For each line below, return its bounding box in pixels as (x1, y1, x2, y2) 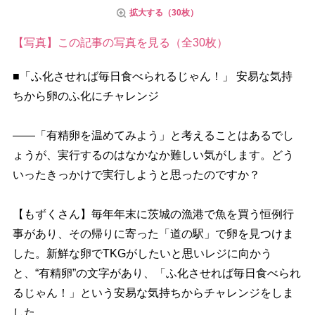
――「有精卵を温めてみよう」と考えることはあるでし (12, 129, 294, 141)
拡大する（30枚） (129, 8, 198, 18)
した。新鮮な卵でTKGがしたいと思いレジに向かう (12, 247, 272, 259)
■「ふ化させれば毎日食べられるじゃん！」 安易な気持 (12, 70, 292, 82)
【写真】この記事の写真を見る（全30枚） (12, 37, 228, 49)
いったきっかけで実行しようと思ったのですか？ (12, 169, 260, 181)
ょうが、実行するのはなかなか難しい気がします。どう (12, 149, 294, 161)
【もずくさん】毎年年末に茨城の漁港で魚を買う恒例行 (12, 208, 294, 220)
